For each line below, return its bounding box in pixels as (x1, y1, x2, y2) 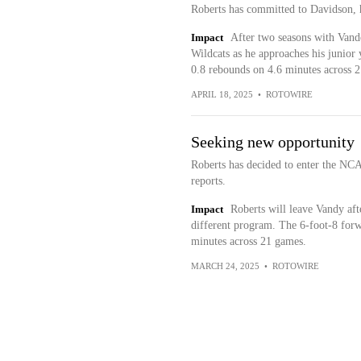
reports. (190, 175, 226, 187)
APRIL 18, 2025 (190, 89, 253, 99)
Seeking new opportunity (190, 133, 355, 151)
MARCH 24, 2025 (190, 261, 259, 271)
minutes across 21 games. (190, 235, 306, 247)
